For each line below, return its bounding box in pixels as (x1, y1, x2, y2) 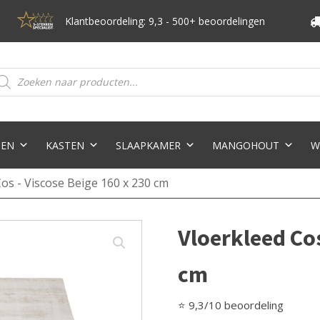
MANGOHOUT (211, 139, 279, 152)
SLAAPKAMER (115, 139, 181, 152)
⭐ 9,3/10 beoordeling (178, 298, 284, 312)
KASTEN (45, 139, 84, 152)
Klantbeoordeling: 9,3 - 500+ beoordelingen (64, 14, 265, 28)
